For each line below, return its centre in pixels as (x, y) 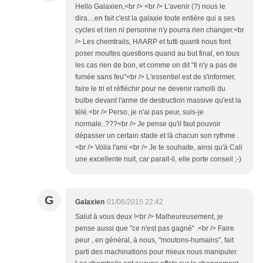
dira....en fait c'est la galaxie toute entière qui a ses (155, 18)
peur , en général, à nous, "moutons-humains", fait (154, 240)
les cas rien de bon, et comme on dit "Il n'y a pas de (156, 65)
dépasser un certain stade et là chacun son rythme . (157, 135)
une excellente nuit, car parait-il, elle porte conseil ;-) (158, 159)
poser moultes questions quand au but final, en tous (157, 53)
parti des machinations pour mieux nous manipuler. (156, 252)
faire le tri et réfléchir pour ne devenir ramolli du (150, 88)
